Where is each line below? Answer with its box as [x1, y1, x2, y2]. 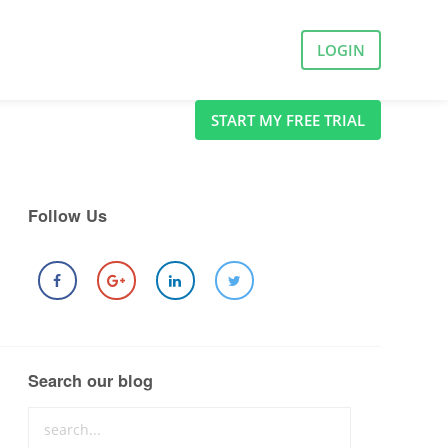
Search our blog [27, 369, 153, 393]
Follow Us [27, 204, 107, 227]
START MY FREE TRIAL [210, 110, 365, 130]
